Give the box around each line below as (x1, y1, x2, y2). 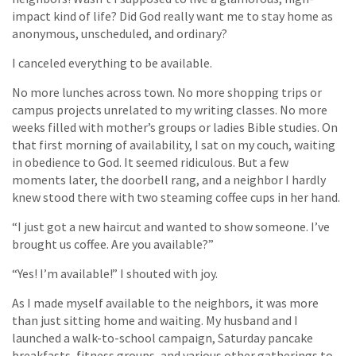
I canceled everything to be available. (12, 55, 212, 72)
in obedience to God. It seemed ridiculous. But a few (12, 154, 288, 171)
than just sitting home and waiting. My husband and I (12, 312, 298, 329)
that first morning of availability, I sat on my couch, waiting (12, 137, 335, 153)
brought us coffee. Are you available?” (12, 236, 214, 253)
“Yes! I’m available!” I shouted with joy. (12, 265, 218, 282)
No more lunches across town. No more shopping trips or (12, 84, 322, 101)
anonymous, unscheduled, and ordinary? (12, 25, 227, 42)
